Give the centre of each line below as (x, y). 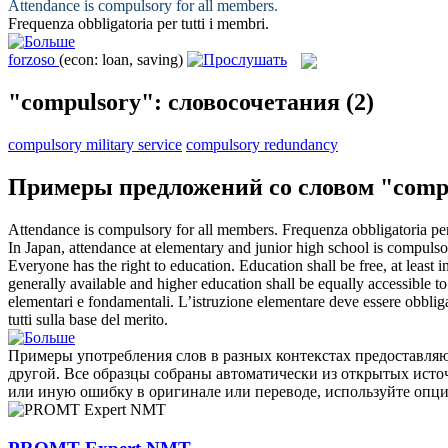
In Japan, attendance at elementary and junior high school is (197, 247)
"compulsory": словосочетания (174, 102)
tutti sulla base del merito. (88, 319)
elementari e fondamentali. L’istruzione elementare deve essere (206, 301)
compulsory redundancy (262, 145)
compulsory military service (95, 145)
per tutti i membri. (211, 23)
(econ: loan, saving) (121, 59)
